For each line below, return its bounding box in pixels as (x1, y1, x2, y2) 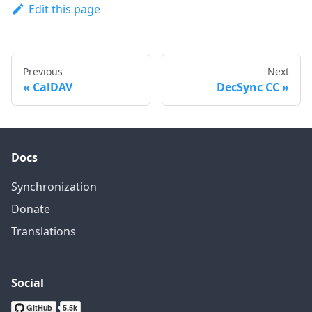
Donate (11, 201, 50, 217)
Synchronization (11, 179, 97, 195)
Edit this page (28, 1, 100, 17)
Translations (11, 224, 76, 240)
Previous (23, 65, 63, 79)
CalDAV (33, 79, 72, 95)
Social (11, 275, 44, 291)
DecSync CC (217, 79, 279, 95)
